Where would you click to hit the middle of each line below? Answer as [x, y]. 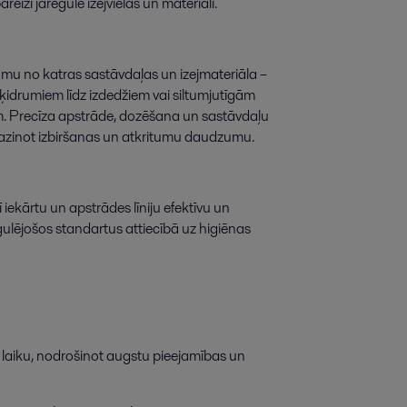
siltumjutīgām [214, 95]
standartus [89, 229]
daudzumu [218, 137]
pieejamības [189, 356]
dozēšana [149, 116]
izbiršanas [69, 137]
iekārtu [26, 208]
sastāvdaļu [235, 116]
